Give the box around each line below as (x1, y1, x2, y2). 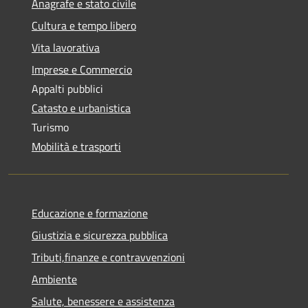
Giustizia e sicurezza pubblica (32, 226, 168, 243)
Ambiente (32, 270, 77, 287)
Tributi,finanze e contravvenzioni (32, 248, 185, 265)
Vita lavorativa (32, 38, 100, 56)
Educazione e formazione (32, 204, 148, 221)
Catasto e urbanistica (32, 99, 131, 116)
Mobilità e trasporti (32, 137, 121, 155)
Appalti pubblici (32, 80, 103, 97)
